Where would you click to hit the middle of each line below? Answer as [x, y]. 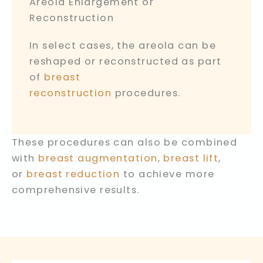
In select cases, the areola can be [123, 46]
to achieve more [167, 174]
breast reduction [73, 174]
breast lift [191, 158]
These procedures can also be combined [125, 142]
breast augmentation [98, 158]
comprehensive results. [76, 190]
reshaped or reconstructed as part [126, 62]
